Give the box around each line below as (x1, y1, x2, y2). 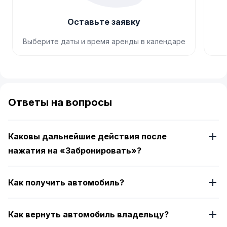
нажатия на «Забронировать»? (8, 145, 141, 156)
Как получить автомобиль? (8, 177, 124, 187)
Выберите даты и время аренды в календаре (22, 37, 185, 46)
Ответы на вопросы (8, 96, 112, 108)
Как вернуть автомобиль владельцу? (8, 209, 169, 219)
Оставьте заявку (67, 17, 141, 27)
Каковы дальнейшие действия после (8, 131, 167, 141)
